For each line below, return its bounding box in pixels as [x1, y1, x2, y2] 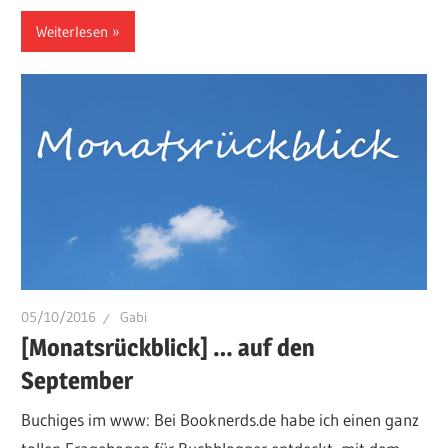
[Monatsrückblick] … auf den [21, 332, 316, 362]
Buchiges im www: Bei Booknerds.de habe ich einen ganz [21, 409, 420, 431]
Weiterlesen [36, 21, 109, 41]
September [21, 365, 134, 395]
